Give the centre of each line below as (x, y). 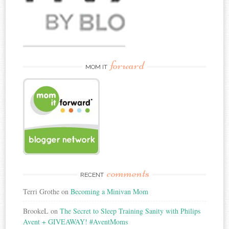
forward (127, 65)
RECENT (93, 175)
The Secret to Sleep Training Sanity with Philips (130, 211)
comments (128, 173)
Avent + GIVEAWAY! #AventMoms (76, 222)
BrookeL (36, 211)
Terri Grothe (41, 192)
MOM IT (97, 67)
